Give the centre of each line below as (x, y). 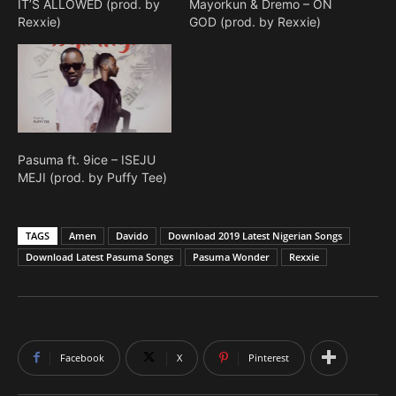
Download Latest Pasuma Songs (99, 256)
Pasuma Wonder (231, 256)
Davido (132, 235)
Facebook (82, 357)
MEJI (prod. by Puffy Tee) (92, 177)
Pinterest (269, 357)
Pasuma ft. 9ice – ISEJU (87, 159)
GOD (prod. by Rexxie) (255, 22)
